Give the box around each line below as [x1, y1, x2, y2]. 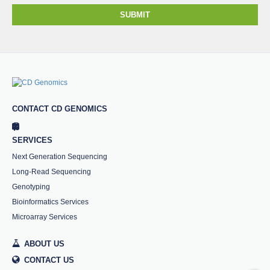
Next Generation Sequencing [12, 152, 107, 161]
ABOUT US [24, 239, 64, 248]
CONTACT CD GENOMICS [12, 104, 107, 113]
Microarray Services [12, 212, 77, 221]
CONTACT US [24, 255, 74, 265]
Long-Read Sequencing [12, 167, 91, 176]
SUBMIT [120, 10, 150, 19]
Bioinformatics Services [12, 197, 89, 206]
